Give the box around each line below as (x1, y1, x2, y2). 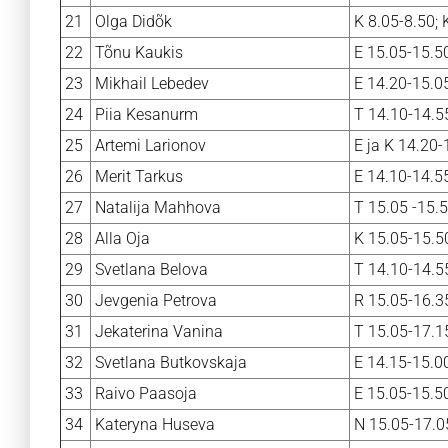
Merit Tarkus (95, 167, 183, 186)
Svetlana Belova (95, 260, 208, 279)
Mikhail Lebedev (95, 74, 209, 93)
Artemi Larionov (95, 136, 206, 155)
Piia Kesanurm (95, 105, 198, 124)
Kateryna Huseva (95, 415, 215, 434)
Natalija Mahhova (95, 198, 221, 217)
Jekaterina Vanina (95, 322, 223, 341)
